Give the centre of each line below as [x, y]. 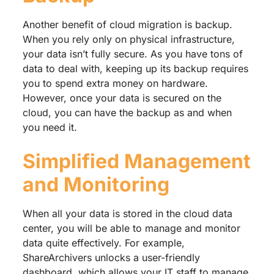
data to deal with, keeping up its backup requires [135, 68]
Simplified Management [136, 161]
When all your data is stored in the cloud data [127, 213]
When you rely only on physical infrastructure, [128, 39]
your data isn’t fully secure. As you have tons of [132, 54]
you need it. [50, 127]
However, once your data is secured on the [122, 98]
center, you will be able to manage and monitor [131, 228]
